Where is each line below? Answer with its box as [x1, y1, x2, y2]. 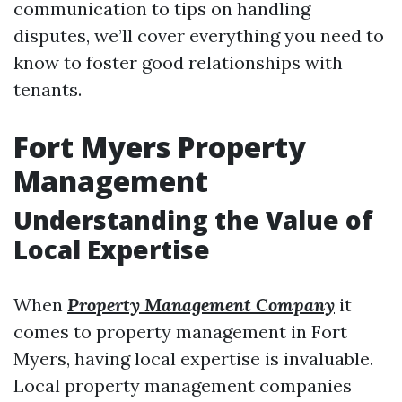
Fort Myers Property [13, 127, 306, 166]
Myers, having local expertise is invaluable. [13, 347, 373, 370]
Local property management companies [13, 374, 352, 397]
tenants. [13, 78, 82, 100]
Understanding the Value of [13, 203, 373, 237]
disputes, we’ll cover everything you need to [13, 24, 384, 47]
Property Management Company [67, 293, 335, 316]
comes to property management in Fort [13, 320, 347, 343]
